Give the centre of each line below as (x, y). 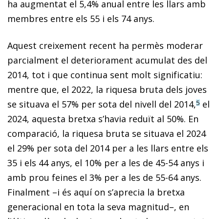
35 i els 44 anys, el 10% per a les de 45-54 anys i (106, 163)
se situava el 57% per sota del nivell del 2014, (102, 104)
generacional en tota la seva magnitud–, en (98, 207)
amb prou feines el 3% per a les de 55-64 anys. (104, 177)
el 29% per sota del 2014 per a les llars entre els (108, 148)
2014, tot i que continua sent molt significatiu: (105, 75)
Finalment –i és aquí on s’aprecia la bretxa (96, 192)
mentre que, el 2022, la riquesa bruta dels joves (107, 89)
